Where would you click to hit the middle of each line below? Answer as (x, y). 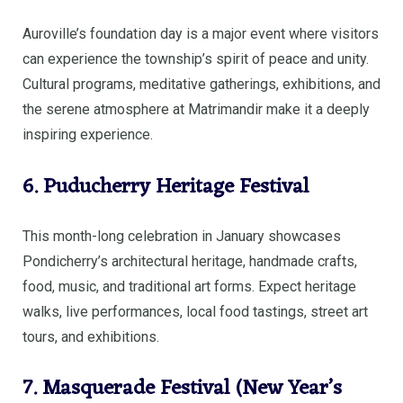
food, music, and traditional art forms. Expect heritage (189, 286)
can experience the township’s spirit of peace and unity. (196, 59)
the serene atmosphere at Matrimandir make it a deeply (196, 110)
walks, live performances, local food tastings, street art (195, 311)
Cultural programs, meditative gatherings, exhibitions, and (201, 85)
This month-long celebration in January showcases (182, 236)
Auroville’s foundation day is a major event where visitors (201, 34)
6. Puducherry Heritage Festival (166, 187)
